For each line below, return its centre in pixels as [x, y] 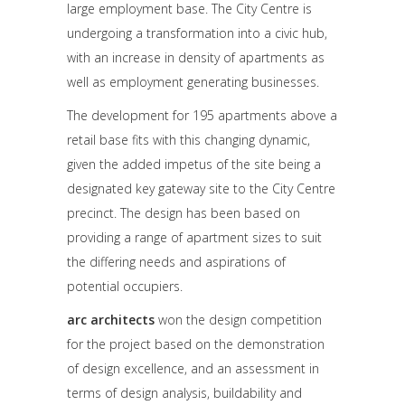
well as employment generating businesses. [193, 82]
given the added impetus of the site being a [194, 165]
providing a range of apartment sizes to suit [194, 238]
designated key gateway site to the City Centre [201, 189]
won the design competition [238, 320]
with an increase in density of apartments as [196, 58]
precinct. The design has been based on [184, 213]
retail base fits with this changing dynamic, [188, 140]
